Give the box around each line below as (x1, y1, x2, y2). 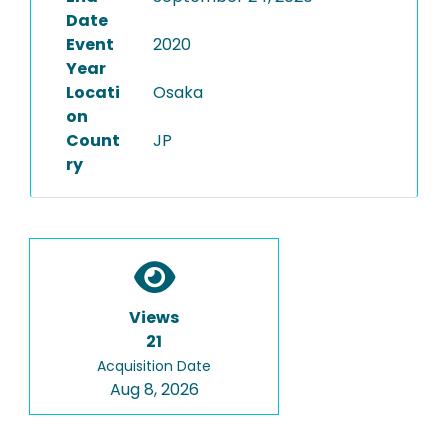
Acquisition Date (97, 356, 211, 376)
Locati (66, 81, 120, 104)
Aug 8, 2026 (109, 378, 199, 401)
